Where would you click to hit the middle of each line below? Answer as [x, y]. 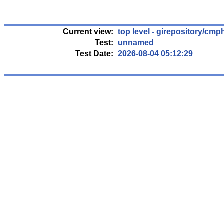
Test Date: [94, 54]
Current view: [88, 32]
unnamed [136, 43]
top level [134, 32]
